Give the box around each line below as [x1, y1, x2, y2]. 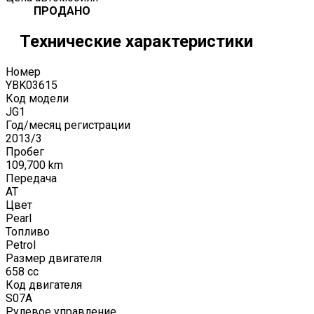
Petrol [6, 238, 36, 252]
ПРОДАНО [34, 4, 90, 18]
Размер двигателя [6, 251, 102, 265]
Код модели [6, 91, 69, 105]
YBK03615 [6, 78, 57, 92]
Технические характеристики [20, 31, 253, 51]
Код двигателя [6, 278, 82, 292]
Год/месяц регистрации [6, 118, 130, 132]
